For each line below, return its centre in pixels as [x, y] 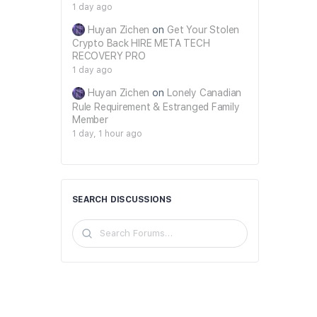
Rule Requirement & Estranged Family [156, 106]
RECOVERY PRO [109, 56]
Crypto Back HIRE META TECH [141, 44]
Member [90, 119]
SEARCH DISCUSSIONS [122, 199]
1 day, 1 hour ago [107, 133]
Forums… [97, 242]
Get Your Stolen [203, 29]
